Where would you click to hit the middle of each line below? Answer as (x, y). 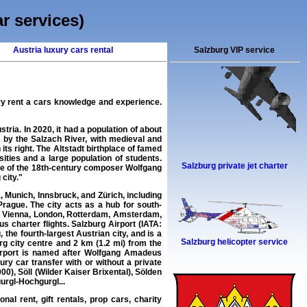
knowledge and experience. (107, 102)
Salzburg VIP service (234, 50)
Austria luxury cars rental (63, 50)
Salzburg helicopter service (234, 242)
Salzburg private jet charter (234, 166)
